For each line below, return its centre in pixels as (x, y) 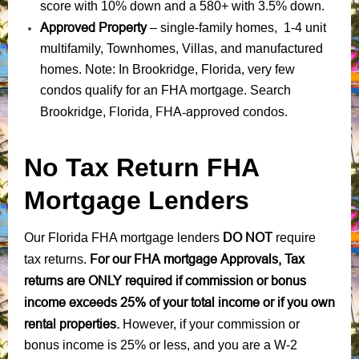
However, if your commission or (211, 324)
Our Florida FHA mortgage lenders (123, 237)
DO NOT (248, 237)
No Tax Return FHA (141, 167)
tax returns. (55, 259)
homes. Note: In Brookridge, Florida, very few (167, 69)
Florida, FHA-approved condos (197, 111)
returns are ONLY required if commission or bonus (165, 280)
